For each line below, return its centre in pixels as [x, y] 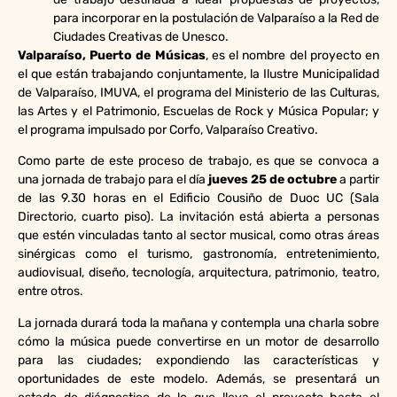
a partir [358, 180]
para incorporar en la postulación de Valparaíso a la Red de [216, 18]
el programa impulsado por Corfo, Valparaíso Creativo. [168, 130]
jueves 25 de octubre [272, 180]
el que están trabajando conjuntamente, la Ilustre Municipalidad [198, 74]
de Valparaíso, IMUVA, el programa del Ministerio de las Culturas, [198, 93]
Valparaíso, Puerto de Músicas [112, 55]
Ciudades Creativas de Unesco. [141, 37]
